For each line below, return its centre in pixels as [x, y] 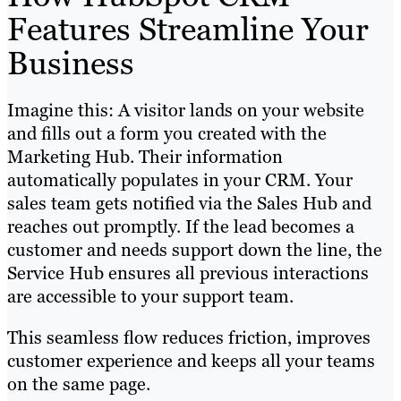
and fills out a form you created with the [167, 134]
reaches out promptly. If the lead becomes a [181, 227]
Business [71, 64]
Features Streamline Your [188, 30]
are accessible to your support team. [150, 297]
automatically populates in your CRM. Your [180, 180]
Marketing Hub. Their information [145, 157]
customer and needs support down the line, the [195, 250]
